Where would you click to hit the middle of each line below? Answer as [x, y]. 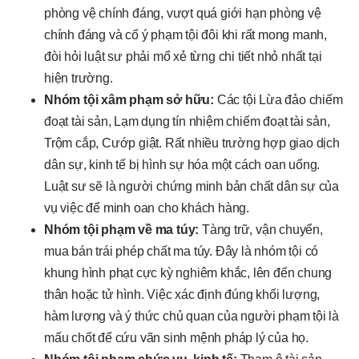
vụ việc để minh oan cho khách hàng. [147, 208]
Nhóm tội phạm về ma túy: [122, 229]
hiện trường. [79, 78]
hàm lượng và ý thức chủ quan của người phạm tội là [192, 316]
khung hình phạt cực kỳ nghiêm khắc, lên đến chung [188, 272]
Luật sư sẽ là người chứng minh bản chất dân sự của [192, 186]
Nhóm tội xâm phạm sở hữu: [129, 99]
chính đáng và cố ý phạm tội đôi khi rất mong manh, [186, 34]
